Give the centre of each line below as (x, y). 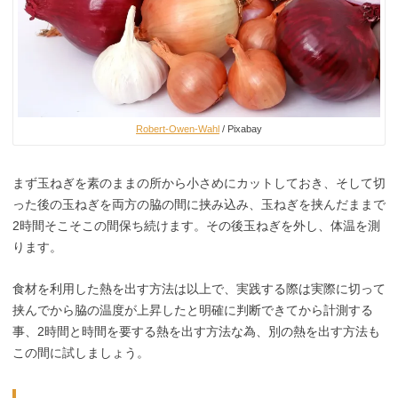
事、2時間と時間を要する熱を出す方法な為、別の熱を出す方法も (196, 331)
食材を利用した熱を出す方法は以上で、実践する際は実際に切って (199, 288)
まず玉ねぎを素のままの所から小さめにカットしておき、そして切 (199, 183)
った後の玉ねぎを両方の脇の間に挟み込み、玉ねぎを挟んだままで (199, 205)
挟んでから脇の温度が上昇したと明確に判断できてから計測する (193, 310)
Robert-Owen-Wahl (178, 129)
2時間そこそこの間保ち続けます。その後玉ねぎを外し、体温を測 (196, 226)
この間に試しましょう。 (81, 352)
